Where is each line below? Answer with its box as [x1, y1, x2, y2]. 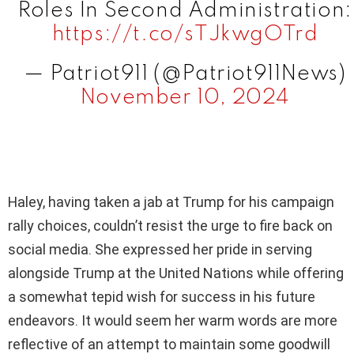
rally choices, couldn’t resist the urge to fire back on [8, 217, 333, 235]
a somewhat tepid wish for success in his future [8, 288, 315, 306]
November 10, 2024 [79, 87, 291, 109]
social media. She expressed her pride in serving [8, 241, 312, 258]
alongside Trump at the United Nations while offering [8, 265, 344, 282]
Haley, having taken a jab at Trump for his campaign [8, 194, 334, 211]
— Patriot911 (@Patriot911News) [24, 63, 346, 85]
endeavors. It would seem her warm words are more [8, 312, 337, 330]
